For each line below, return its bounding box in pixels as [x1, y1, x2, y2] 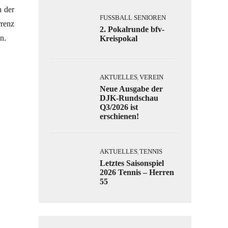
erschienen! [100, 112, 139, 121]
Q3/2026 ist [100, 103, 138, 111]
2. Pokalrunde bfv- [100, 25, 164, 34]
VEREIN [139, 73, 163, 81]
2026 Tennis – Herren [100, 168, 174, 177]
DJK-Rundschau [100, 94, 158, 102]
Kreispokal [100, 34, 137, 43]
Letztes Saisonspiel [100, 159, 164, 167]
